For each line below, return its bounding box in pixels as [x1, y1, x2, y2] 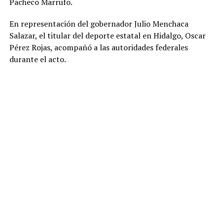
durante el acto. [9, 53, 66, 65]
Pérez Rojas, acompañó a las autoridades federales [9, 41, 188, 53]
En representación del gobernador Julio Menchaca [9, 18, 188, 29]
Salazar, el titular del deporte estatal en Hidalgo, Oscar [9, 30, 206, 41]
